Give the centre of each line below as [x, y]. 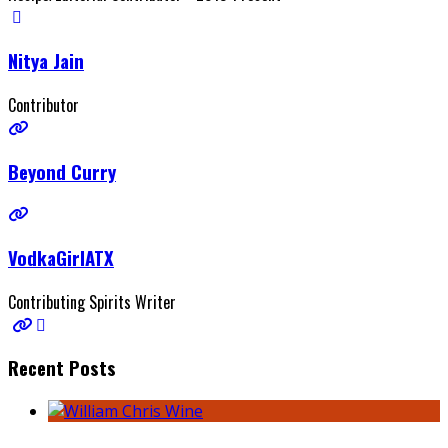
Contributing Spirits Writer [92, 301]
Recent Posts [62, 368]
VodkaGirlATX [61, 258]
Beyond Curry [62, 171]
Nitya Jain [46, 61]
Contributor [43, 104]
